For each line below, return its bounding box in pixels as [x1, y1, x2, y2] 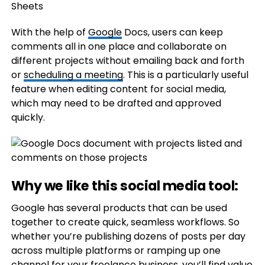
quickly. [11, 111, 45, 124]
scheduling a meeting [23, 68, 123, 82]
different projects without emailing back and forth [11, 54, 244, 67]
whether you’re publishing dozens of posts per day [11, 230, 245, 243]
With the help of [11, 25, 88, 39]
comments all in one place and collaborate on [11, 40, 227, 53]
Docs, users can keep [121, 25, 223, 39]
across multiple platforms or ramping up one [11, 244, 221, 257]
